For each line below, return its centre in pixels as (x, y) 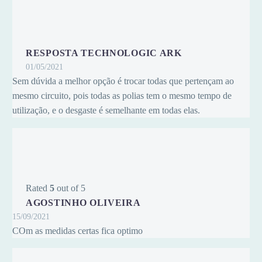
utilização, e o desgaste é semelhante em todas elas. (106, 111)
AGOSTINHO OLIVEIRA (83, 202)
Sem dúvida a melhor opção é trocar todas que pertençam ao (123, 81)
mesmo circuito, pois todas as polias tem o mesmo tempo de (122, 96)
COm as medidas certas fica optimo (77, 230)
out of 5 (70, 188)
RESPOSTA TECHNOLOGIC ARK (104, 53)
